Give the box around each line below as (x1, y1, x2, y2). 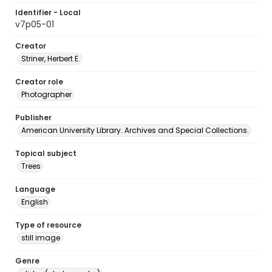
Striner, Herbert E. (21, 53, 80, 64)
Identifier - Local (15, 7, 81, 18)
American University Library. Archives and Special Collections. (21, 125, 249, 135)
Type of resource (15, 220, 81, 230)
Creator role (15, 76, 63, 87)
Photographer (21, 89, 72, 100)
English (21, 197, 48, 207)
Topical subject (15, 148, 76, 158)
